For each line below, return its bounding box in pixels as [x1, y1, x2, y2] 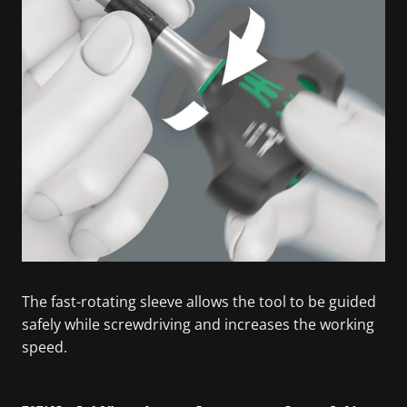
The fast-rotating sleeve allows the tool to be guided [22, 291, 376, 312]
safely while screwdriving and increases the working [22, 313, 374, 334]
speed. [22, 336, 67, 357]
